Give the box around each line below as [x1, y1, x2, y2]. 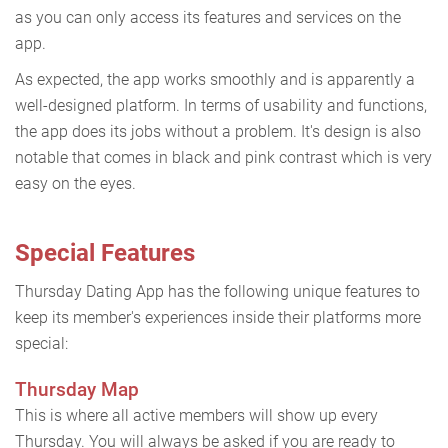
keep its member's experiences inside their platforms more [15, 307, 421, 327]
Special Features [15, 238, 195, 267]
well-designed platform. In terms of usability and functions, [15, 95, 427, 115]
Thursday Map [15, 377, 139, 401]
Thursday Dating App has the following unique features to [15, 281, 420, 301]
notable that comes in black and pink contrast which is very [15, 147, 432, 167]
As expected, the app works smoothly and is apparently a [15, 69, 415, 89]
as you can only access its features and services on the [15, 7, 401, 27]
